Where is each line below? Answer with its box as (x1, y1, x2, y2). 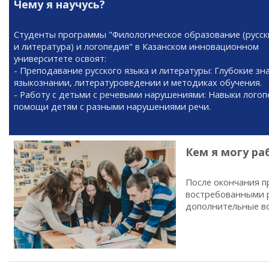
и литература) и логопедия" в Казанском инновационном (14, 40, 259, 52)
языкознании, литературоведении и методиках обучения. (14, 76, 262, 88)
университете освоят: (14, 52, 106, 64)
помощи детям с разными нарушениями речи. (14, 100, 211, 112)
